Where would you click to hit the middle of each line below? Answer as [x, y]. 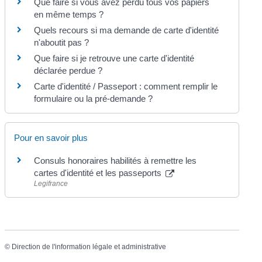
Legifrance [51, 184]
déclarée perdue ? [68, 71]
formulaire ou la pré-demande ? [94, 99]
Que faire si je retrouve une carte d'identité [114, 58]
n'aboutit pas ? [62, 43]
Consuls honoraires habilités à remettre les [116, 161]
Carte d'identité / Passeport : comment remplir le [126, 87]
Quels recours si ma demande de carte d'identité [127, 30]
